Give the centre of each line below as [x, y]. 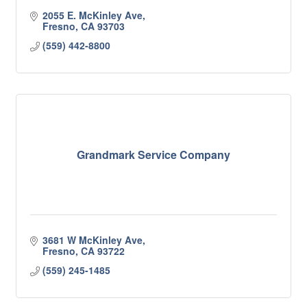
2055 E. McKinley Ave [92, 15]
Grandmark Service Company [153, 154]
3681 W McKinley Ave [92, 240]
